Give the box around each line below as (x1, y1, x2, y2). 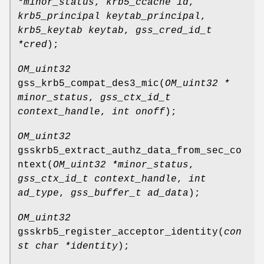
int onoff (112, 106, 165, 117)
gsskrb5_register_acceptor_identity (18, 226, 218, 237)
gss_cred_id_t (136, 25, 212, 36)
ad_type (18, 187, 59, 199)
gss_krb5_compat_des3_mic (18, 78, 159, 89)
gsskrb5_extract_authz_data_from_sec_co (18, 145, 242, 156)
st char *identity (18, 240, 118, 252)
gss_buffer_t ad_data (71, 187, 189, 199)
